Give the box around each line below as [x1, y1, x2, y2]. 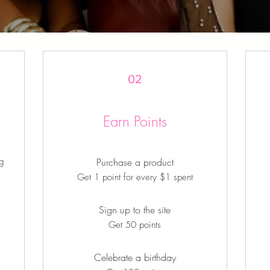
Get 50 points [108, 219, 162, 231]
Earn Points [102, 111, 167, 131]
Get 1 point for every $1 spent [77, 171, 193, 183]
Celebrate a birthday [93, 251, 176, 264]
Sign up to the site [99, 203, 171, 216]
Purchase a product [96, 155, 174, 169]
